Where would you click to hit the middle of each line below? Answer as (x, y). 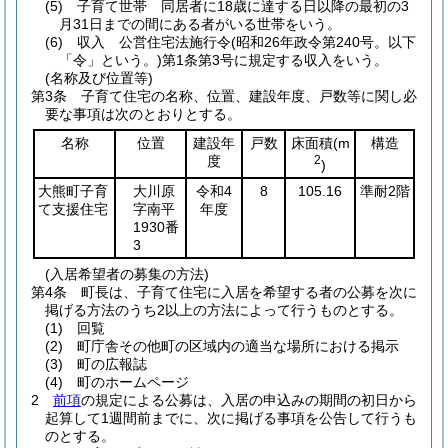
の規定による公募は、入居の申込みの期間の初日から (249, 400)
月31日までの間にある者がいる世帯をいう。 (200, 24)
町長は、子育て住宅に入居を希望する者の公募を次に (249, 292)
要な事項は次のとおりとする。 (143, 114)
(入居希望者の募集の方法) (127, 274)
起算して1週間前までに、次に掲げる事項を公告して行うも (231, 418)
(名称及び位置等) (99, 78)
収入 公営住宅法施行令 (154, 42)
